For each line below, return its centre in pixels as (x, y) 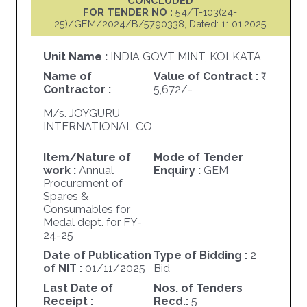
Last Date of (78, 288)
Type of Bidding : (201, 256)
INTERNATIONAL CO (97, 127)
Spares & (65, 197)
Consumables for (86, 210)
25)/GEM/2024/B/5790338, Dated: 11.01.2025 (160, 24)
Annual (96, 171)
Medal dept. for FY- (92, 223)
